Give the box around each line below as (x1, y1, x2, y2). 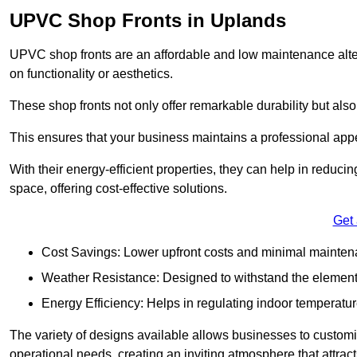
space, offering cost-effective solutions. (10, 182, 227, 196)
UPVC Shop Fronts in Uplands (10, 10, 286, 32)
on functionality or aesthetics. (10, 67, 173, 81)
